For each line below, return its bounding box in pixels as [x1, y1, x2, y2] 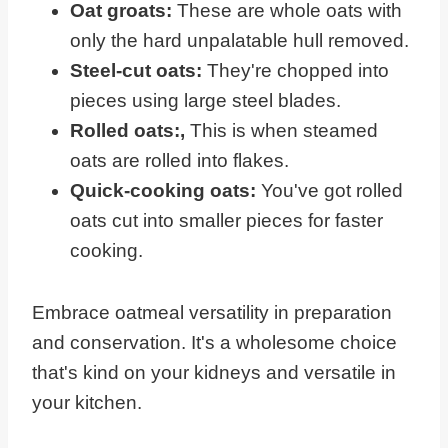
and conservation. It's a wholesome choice [32, 332, 397, 354]
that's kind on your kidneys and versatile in [32, 362, 396, 384]
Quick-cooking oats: [70, 180, 261, 202]
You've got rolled [261, 180, 403, 202]
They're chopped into [207, 60, 389, 82]
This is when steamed [185, 120, 378, 142]
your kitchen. [32, 392, 142, 414]
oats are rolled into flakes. [70, 150, 289, 172]
